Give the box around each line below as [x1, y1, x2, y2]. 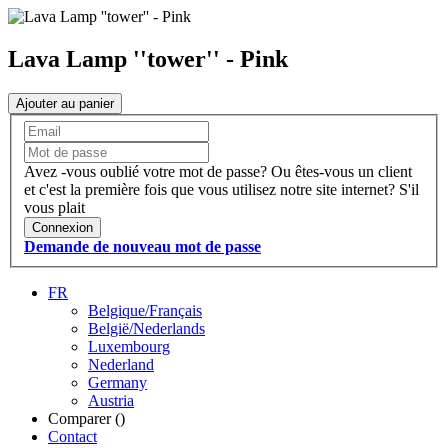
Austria [88, 392, 134, 410]
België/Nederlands [88, 320, 205, 338]
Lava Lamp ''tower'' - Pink [8, 45, 288, 72]
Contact [48, 428, 97, 446]
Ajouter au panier [16, 95, 114, 111]
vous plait [24, 199, 85, 217]
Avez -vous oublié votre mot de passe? [24, 163, 267, 181]
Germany [88, 374, 147, 392]
